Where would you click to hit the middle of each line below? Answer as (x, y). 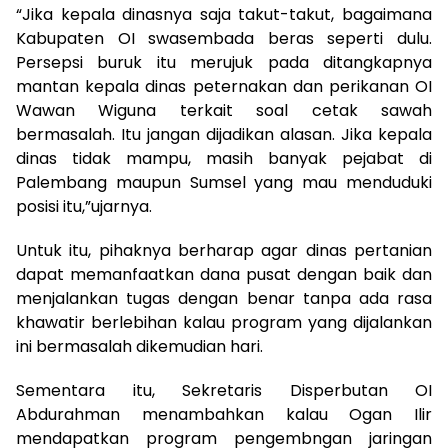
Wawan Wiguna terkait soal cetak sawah (224, 111)
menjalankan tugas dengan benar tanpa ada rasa (224, 299)
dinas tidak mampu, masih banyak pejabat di (224, 159)
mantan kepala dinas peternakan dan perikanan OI (224, 87)
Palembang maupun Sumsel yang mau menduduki (224, 183)
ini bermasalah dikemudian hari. (139, 347)
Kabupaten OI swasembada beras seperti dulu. (224, 39)
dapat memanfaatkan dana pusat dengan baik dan (224, 275)
